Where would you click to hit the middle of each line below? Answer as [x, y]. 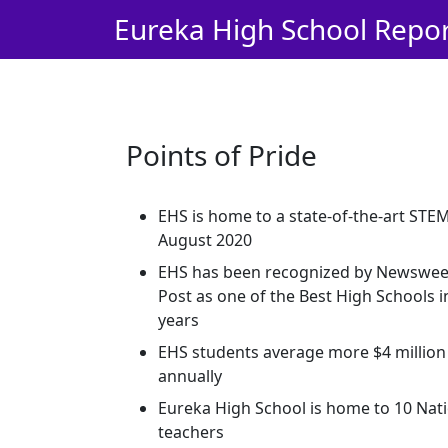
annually [190, 376]
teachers [191, 432]
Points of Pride [221, 155]
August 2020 [205, 240]
